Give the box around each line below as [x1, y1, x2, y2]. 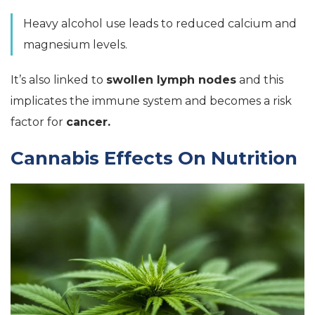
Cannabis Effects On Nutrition [11, 146, 297, 169]
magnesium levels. [23, 37, 127, 51]
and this [236, 72, 283, 86]
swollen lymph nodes [106, 72, 236, 86]
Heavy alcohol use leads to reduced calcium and [23, 16, 297, 30]
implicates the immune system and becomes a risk [11, 94, 292, 108]
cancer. [66, 115, 110, 129]
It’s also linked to [11, 72, 106, 86]
